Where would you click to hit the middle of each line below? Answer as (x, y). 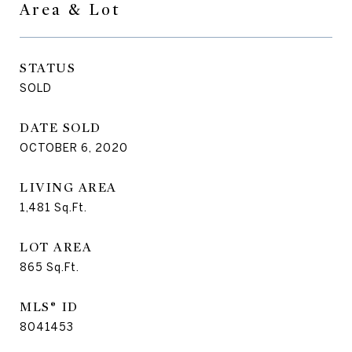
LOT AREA (56, 247)
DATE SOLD (60, 128)
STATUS (48, 68)
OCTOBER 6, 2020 (74, 147)
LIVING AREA (68, 187)
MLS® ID (49, 307)
